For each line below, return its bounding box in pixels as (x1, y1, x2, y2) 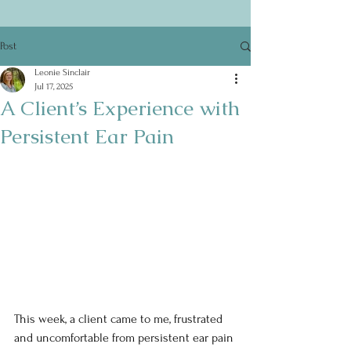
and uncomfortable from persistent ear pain (14, 331, 237, 346)
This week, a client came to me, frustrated (14, 312, 226, 327)
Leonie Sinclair (34, 67, 90, 78)
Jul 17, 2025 (34, 81, 73, 92)
